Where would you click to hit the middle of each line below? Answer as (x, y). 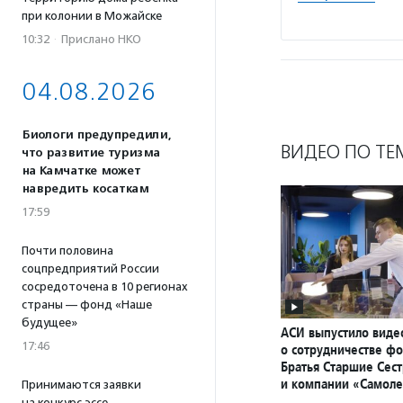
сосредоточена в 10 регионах (105, 287)
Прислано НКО (101, 39)
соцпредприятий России (90, 269)
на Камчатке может (81, 171)
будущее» (49, 322)
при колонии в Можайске (92, 16)
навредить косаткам (85, 189)
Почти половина (67, 251)
